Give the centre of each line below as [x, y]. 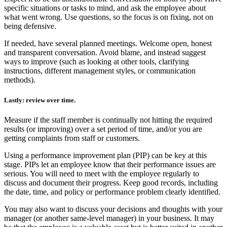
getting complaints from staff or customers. [72, 138]
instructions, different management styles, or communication [100, 71]
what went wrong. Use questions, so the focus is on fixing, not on [109, 17]
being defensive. [30, 26]
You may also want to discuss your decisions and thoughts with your [113, 209]
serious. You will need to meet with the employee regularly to [102, 173]
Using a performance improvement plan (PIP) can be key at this [105, 155]
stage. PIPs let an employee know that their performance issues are [110, 164]
